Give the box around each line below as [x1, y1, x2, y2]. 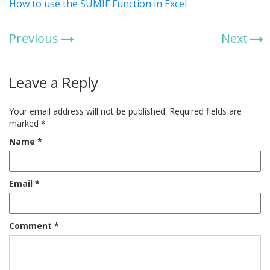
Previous [9, 30, 58, 47]
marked [9, 118, 41, 130]
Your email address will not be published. [9, 105, 167, 118]
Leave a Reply [9, 72, 98, 93]
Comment [9, 220, 54, 232]
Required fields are [169, 105, 242, 118]
